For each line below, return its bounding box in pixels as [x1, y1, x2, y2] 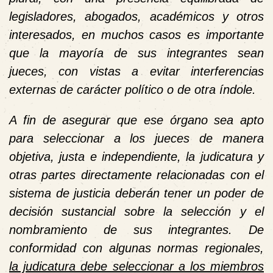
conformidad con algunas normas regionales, [9, 241, 264, 255]
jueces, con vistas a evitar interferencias [9, 64, 264, 78]
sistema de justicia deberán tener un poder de [9, 186, 264, 200]
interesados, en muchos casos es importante [9, 27, 264, 41]
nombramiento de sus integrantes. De [9, 222, 264, 236]
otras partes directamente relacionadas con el [9, 168, 264, 182]
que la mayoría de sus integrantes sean [9, 46, 264, 60]
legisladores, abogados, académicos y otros [9, 9, 264, 23]
